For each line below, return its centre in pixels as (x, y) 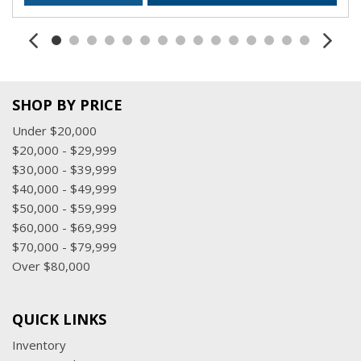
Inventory (39, 345)
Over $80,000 (51, 266)
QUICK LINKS (59, 319)
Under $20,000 (54, 131)
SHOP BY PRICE (67, 105)
